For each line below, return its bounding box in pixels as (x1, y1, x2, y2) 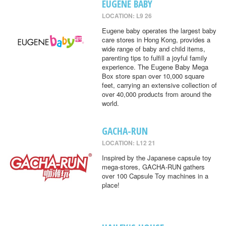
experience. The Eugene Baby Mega (101, 62, 208, 72)
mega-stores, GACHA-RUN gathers (101, 162, 205, 172)
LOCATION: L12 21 (101, 138, 155, 148)
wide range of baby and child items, (101, 43, 205, 53)
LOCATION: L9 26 (101, 11, 152, 20)
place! (101, 180, 120, 190)
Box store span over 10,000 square (101, 71, 204, 81)
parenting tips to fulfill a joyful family (101, 52, 207, 63)
